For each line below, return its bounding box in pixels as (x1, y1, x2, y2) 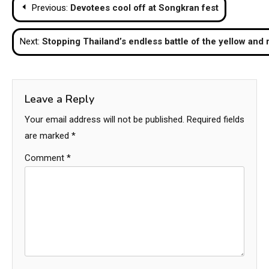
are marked (25, 130, 71, 142)
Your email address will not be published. (25, 114, 184, 125)
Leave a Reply (25, 92, 94, 107)
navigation (11, 16, 100, 41)
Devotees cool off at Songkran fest (70, 2, 219, 14)
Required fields (187, 114, 244, 125)
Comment (25, 153, 67, 164)
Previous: (32, 2, 68, 14)
